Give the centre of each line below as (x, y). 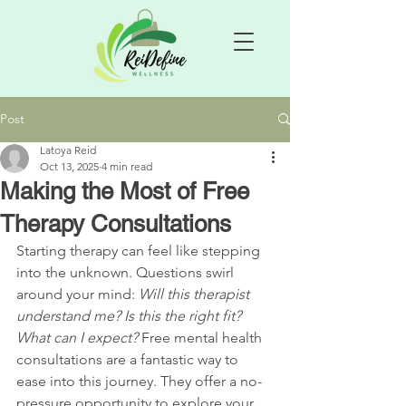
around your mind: (77, 294)
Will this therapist (196, 294)
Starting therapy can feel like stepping (140, 250)
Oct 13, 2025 (69, 166)
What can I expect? (77, 337)
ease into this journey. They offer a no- (139, 381)
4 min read (127, 166)
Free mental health (202, 337)
